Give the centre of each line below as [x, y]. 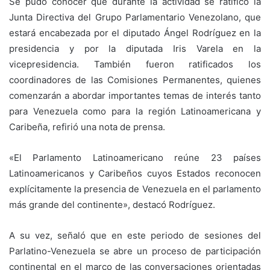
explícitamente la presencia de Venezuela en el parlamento [135, 189]
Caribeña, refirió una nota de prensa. [87, 127]
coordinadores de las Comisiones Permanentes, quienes [135, 80]
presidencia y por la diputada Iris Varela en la [135, 49]
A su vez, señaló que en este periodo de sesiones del [135, 236]
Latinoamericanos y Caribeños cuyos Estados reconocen [135, 174]
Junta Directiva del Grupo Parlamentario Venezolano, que [135, 17]
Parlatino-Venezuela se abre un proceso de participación [135, 251]
